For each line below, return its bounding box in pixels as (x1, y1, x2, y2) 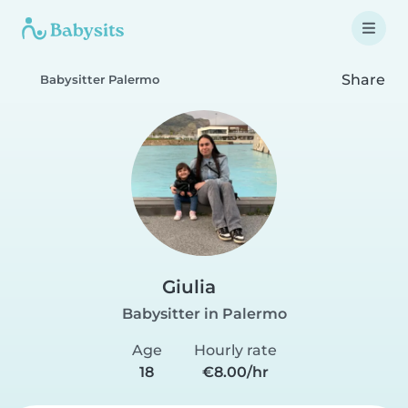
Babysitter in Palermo (121, 305, 287, 322)
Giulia (162, 276, 216, 298)
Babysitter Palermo (40, 73, 159, 87)
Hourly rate (193, 342, 277, 359)
